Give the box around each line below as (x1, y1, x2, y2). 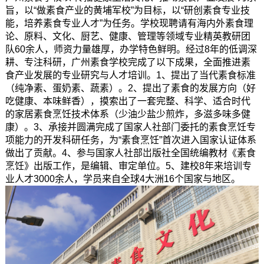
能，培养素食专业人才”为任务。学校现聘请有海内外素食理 (5, 18, 253, 28)
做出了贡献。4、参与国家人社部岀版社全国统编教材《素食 (5, 147, 256, 158)
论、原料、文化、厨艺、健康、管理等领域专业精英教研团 (5, 31, 250, 41)
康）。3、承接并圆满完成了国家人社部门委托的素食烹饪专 (5, 121, 256, 132)
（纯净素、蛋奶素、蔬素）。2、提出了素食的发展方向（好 (5, 82, 256, 93)
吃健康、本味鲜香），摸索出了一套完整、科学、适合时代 (5, 95, 250, 106)
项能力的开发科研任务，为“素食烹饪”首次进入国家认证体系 (5, 134, 256, 145)
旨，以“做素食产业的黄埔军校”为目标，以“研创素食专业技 (5, 5, 250, 15)
